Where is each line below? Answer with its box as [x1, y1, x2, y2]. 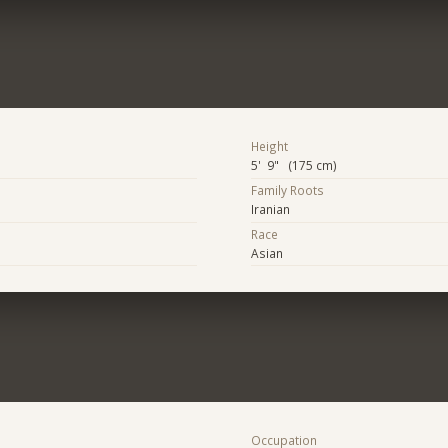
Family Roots [250, 182, 324, 199]
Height [250, 138, 288, 155]
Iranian [250, 201, 290, 218]
